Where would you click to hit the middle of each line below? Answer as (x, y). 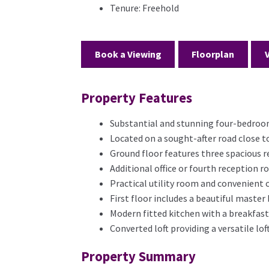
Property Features (136, 98)
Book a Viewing (128, 54)
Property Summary (138, 257)
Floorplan (213, 54)
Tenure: (125, 8)
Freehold (159, 8)
